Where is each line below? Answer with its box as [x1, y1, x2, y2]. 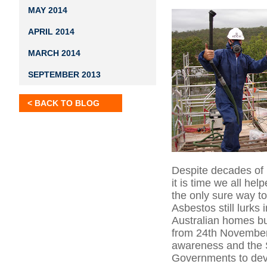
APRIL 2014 [28, 27, 74, 36]
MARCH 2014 [28, 48, 80, 58]
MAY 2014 [28, 5, 67, 15]
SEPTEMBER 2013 [28, 70, 101, 79]
